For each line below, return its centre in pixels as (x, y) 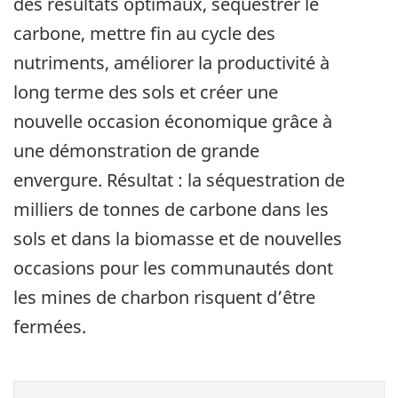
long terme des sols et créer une (146, 92)
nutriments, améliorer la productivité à (171, 63)
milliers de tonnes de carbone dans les (171, 210)
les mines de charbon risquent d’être (164, 298)
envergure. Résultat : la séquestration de (179, 180)
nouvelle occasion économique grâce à (173, 122)
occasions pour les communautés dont (173, 268)
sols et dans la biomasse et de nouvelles (178, 239)
